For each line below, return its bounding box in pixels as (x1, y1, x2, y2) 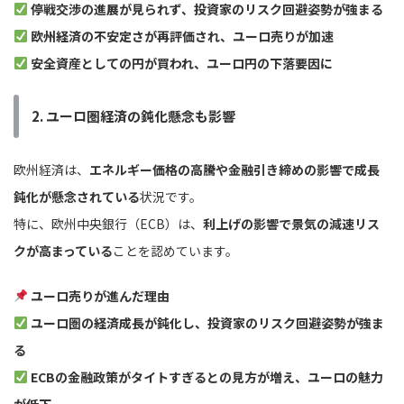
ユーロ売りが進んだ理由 (30, 287, 170, 306)
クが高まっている (14, 242, 113, 261)
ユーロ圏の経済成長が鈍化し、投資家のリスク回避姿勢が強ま (30, 314, 384, 333)
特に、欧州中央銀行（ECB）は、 (14, 215, 203, 234)
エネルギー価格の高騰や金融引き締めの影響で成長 (89, 161, 380, 179)
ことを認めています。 (113, 242, 238, 261)
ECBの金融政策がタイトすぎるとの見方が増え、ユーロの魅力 (30, 368, 383, 387)
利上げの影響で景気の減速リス (203, 215, 380, 234)
